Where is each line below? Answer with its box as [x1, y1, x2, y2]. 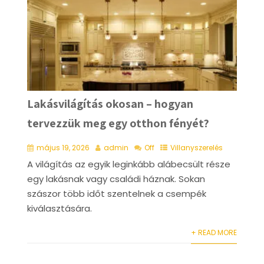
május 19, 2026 [36, 142, 90, 153]
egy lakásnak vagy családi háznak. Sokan [27, 172, 205, 185]
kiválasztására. [27, 202, 92, 214]
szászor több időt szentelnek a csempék [27, 187, 206, 200]
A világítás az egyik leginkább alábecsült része [27, 157, 230, 170]
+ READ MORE [191, 227, 237, 237]
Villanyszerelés [170, 142, 223, 153]
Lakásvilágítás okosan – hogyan [27, 95, 193, 111]
